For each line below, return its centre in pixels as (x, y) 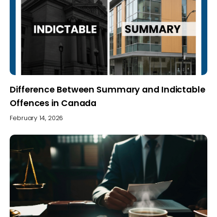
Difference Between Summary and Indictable (108, 90)
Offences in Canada (53, 103)
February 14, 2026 (37, 118)
